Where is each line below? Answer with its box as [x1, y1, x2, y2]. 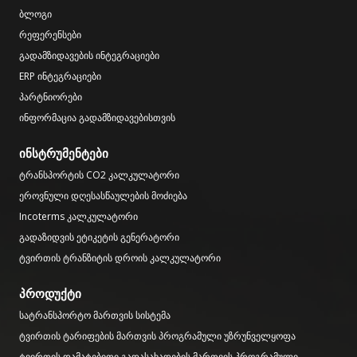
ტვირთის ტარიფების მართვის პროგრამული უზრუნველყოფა [19, 328, 296, 343]
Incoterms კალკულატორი [19, 209, 138, 223]
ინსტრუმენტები [19, 144, 108, 161]
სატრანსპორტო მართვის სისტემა [19, 308, 171, 322]
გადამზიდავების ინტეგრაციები [19, 48, 159, 62]
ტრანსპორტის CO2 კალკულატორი [19, 167, 179, 182]
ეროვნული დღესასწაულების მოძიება [19, 188, 187, 202]
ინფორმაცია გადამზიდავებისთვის [19, 110, 175, 124]
